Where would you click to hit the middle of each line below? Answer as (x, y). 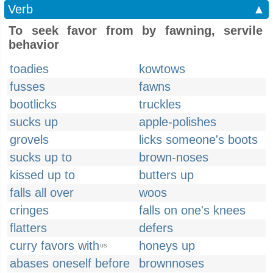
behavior (34, 44)
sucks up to (41, 157)
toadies (29, 69)
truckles (160, 104)
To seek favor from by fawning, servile (136, 30)
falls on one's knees (192, 210)
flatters (28, 228)
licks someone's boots (198, 140)
